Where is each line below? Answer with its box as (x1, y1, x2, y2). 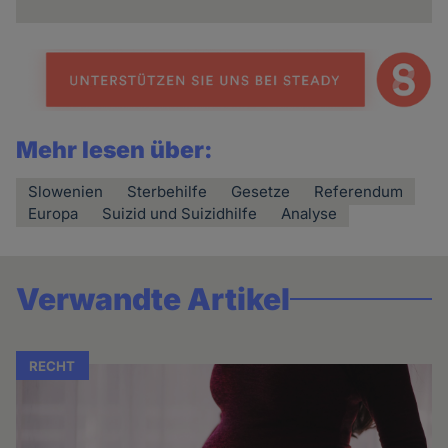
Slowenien (28, 181, 104, 201)
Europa (28, 203, 79, 223)
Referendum (314, 181, 404, 201)
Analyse (281, 203, 338, 223)
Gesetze (231, 181, 291, 201)
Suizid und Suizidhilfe (102, 203, 258, 223)
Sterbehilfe (127, 181, 208, 201)
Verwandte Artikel (16, 280, 291, 317)
